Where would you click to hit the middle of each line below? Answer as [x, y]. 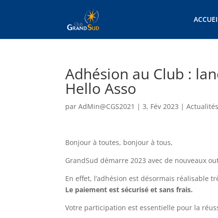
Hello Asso [101, 88]
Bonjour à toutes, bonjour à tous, [119, 142]
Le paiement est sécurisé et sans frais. [129, 190]
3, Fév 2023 [161, 106]
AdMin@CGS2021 [107, 106]
